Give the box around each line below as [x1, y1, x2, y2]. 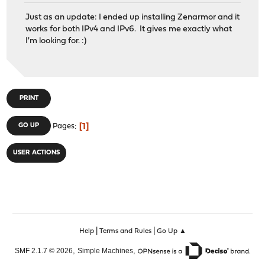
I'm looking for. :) [25, 36, 87, 46]
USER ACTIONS [13, 150, 60, 157]
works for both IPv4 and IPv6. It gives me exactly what [25, 24, 232, 34]
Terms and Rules [99, 228, 151, 235]
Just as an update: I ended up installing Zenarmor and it [25, 12, 240, 22]
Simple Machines [77, 247, 133, 255]
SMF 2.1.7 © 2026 [15, 247, 73, 255]
